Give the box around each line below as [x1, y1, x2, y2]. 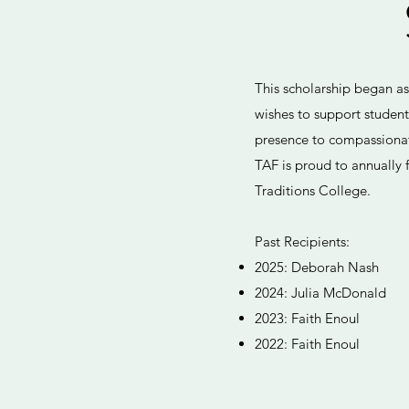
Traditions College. [255, 182, 371, 199]
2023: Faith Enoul [255, 309, 360, 327]
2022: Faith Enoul [255, 335, 360, 352]
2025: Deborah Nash [255, 258, 379, 276]
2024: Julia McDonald [255, 284, 390, 301]
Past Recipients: [255, 233, 350, 250]
